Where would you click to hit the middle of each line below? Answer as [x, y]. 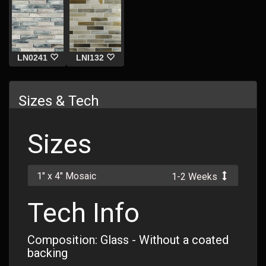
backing [47, 253]
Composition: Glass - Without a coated [128, 240]
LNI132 [90, 58]
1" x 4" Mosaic [66, 176]
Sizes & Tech [59, 101]
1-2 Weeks [196, 177]
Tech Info [83, 213]
